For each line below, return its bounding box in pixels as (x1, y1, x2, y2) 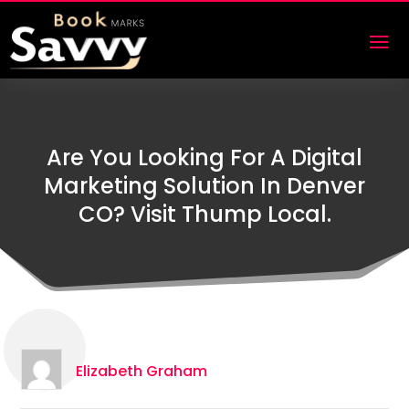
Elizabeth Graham (75, 360, 207, 382)
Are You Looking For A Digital (47, 142, 362, 173)
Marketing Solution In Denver (44, 171, 365, 202)
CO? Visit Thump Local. (78, 199, 331, 230)
